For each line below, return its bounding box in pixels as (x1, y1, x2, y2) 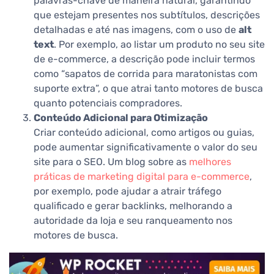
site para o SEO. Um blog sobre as (34, 156, 189, 168)
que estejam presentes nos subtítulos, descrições (34, 9, 260, 21)
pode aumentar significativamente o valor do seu (34, 141, 257, 154)
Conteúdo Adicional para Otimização (34, 112, 208, 124)
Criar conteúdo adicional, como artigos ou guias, (34, 127, 254, 139)
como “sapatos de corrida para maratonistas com (34, 68, 257, 80)
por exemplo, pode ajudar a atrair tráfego (34, 185, 221, 198)
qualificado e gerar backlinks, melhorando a (34, 200, 232, 212)
